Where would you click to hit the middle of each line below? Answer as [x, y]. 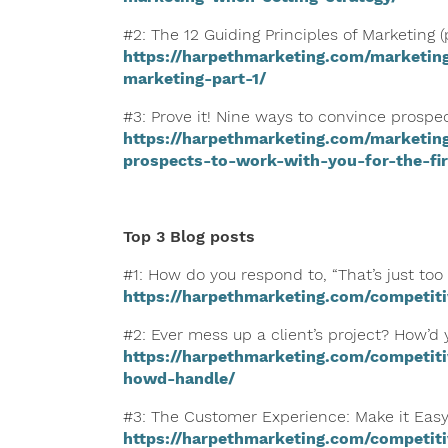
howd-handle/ [178, 378]
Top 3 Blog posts [188, 236]
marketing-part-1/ [194, 78]
